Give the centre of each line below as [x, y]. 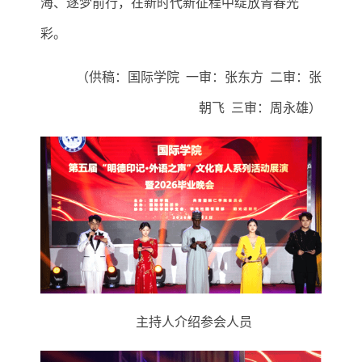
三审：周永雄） [276, 108]
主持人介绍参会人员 [194, 322]
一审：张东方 [225, 78]
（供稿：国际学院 [128, 78]
